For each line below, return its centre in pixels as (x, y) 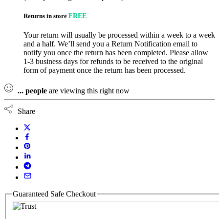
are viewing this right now (88, 91)
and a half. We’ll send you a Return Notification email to (110, 44)
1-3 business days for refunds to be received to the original (113, 62)
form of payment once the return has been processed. (105, 70)
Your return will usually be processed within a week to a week (119, 35)
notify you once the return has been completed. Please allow (116, 53)
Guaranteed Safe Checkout (54, 194)
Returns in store (46, 16)
